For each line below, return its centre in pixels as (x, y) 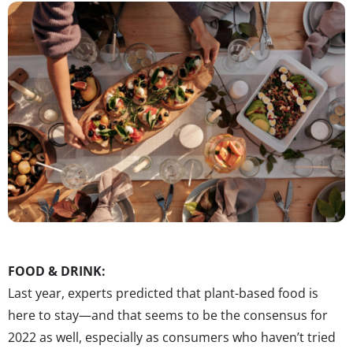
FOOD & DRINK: (57, 271)
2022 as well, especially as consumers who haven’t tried (172, 337)
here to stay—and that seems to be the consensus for (168, 315)
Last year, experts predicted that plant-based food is (163, 293)
